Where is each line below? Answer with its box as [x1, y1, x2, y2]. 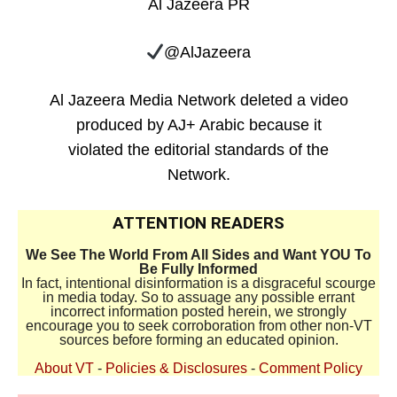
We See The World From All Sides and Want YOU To [26, 247, 371, 263]
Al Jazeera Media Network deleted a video [49, 91, 348, 110]
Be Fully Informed [139, 261, 258, 277]
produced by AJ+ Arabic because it [75, 116, 322, 135]
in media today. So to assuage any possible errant [43, 290, 354, 306]
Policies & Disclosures [105, 361, 247, 377]
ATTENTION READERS [113, 213, 284, 234]
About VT [35, 361, 94, 377]
